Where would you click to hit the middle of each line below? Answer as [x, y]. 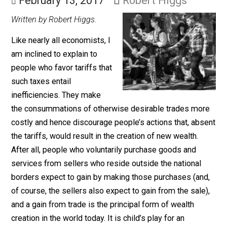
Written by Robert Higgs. [60, 47]
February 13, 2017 [68, 26]
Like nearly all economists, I [68, 70]
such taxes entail [46, 116]
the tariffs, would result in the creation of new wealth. [116, 176]
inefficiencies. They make [62, 131]
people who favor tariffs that [69, 100]
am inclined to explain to [60, 85]
